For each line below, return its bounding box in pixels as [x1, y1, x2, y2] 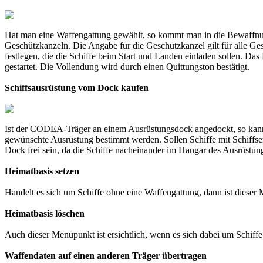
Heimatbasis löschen [5, 208, 85, 218]
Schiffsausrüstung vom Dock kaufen [5, 82, 149, 93]
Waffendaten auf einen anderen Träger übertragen [5, 250, 207, 261]
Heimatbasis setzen [5, 166, 79, 176]
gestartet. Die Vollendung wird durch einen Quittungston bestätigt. [5, 61, 249, 72]
